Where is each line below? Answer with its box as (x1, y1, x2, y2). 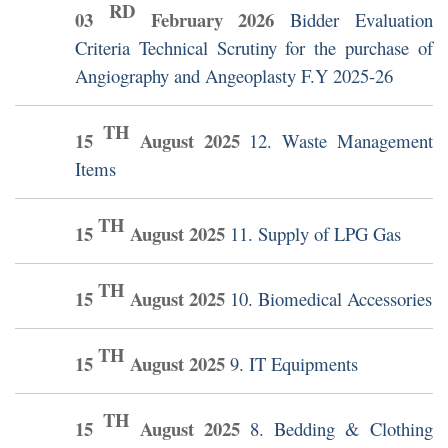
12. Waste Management (249, 128, 434, 154)
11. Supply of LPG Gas (230, 221, 401, 247)
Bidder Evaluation (290, 7, 434, 33)
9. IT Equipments (230, 351, 358, 377)
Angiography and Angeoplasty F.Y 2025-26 (75, 63, 393, 89)
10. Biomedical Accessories (230, 286, 432, 312)
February (150, 6, 223, 34)
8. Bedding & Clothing (250, 416, 433, 442)
